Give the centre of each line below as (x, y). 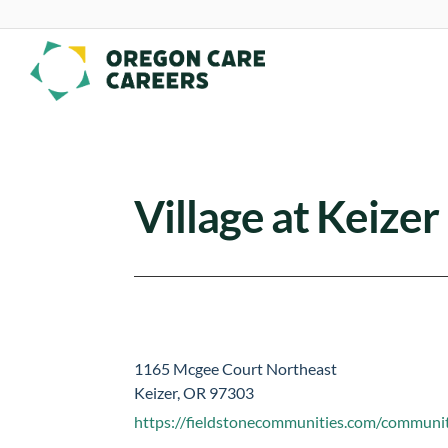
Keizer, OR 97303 (194, 393)
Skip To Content (79, 24)
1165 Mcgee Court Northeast (236, 369)
